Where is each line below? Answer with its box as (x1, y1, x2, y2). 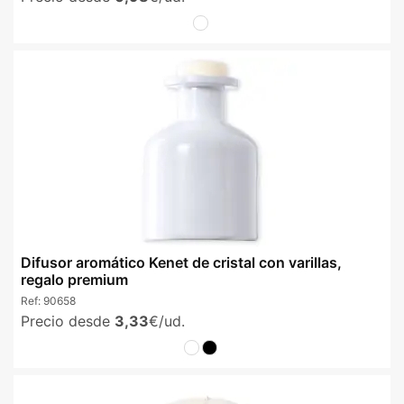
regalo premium (21, 270, 128, 289)
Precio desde (21, 312, 115, 331)
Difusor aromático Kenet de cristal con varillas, (21, 252, 342, 271)
